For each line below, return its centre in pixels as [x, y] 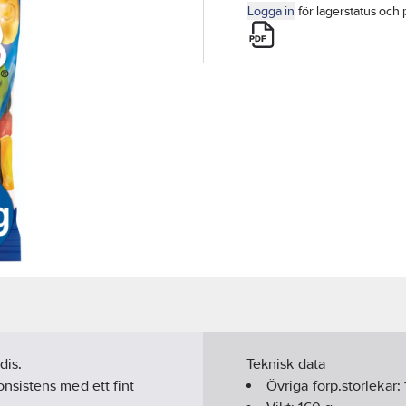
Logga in [271, 11]
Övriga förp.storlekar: [335, 386]
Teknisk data [286, 364]
